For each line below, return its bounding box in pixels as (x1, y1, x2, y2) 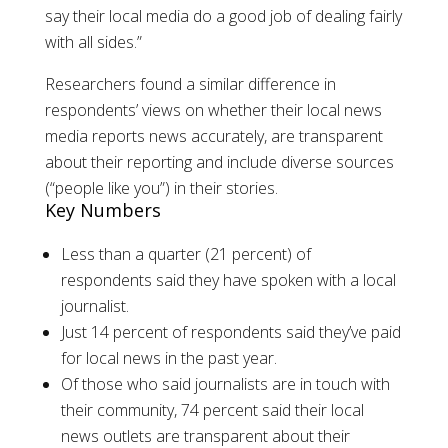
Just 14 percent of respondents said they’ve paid (60, 321, 401, 344)
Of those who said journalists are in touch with (60, 373, 390, 396)
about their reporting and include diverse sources (44, 151, 394, 174)
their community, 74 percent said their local (60, 399, 364, 422)
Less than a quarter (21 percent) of (60, 243, 311, 266)
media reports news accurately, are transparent (44, 125, 383, 148)
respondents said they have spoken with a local (60, 269, 396, 292)
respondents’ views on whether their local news (44, 99, 382, 122)
